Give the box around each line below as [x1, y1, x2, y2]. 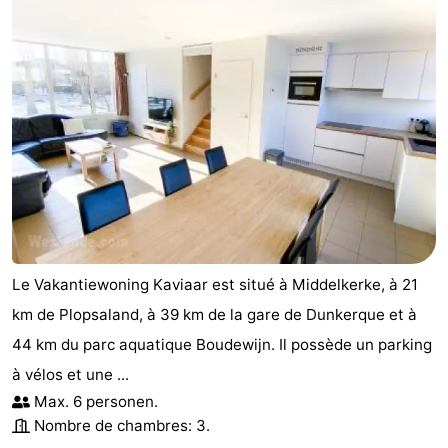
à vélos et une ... [12, 365, 129, 385]
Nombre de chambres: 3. [34, 416, 210, 436]
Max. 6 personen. [34, 392, 158, 412]
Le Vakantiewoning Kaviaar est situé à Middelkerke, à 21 [12, 275, 418, 295]
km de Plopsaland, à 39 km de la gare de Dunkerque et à [12, 305, 417, 325]
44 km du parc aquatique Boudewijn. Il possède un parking [12, 335, 432, 355]
